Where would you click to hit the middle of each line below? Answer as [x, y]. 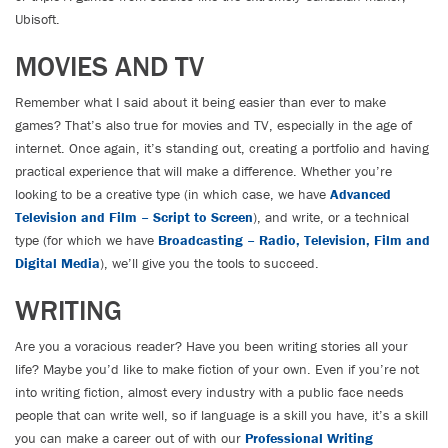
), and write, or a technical [331, 216]
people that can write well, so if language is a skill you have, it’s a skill [221, 414]
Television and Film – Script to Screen [134, 216]
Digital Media [57, 262]
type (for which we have [86, 239]
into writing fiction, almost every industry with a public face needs [209, 391]
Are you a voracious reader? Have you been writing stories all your [211, 345]
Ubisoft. [37, 18]
